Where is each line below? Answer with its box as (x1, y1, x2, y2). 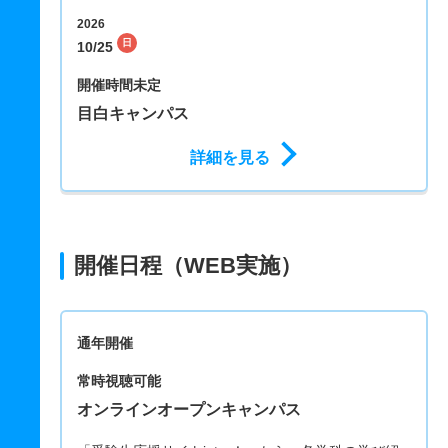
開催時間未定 (77, 77, 161, 94)
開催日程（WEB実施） (74, 253, 302, 279)
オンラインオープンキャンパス (77, 401, 301, 419)
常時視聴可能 (77, 373, 161, 390)
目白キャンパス (77, 105, 189, 123)
